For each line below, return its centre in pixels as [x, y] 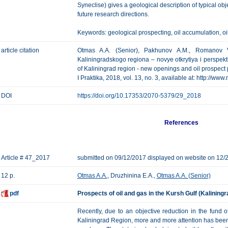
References [182, 123]
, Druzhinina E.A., [132, 176]
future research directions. [113, 14]
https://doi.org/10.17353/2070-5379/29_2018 [139, 96]
